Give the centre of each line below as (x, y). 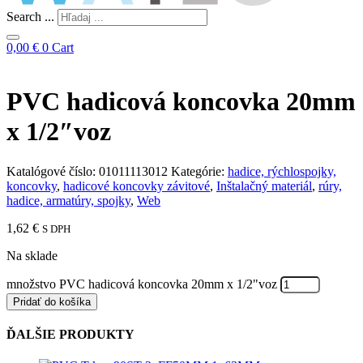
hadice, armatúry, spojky (68, 200)
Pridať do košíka (52, 301)
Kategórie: (198, 171)
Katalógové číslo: (53, 171)
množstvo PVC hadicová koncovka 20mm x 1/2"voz (142, 284)
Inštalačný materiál (264, 186)
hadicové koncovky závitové (137, 186)
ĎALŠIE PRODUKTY (70, 335)
